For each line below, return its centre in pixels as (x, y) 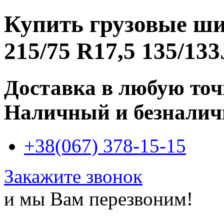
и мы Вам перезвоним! (98, 198)
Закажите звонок (73, 176)
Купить (47, 24)
